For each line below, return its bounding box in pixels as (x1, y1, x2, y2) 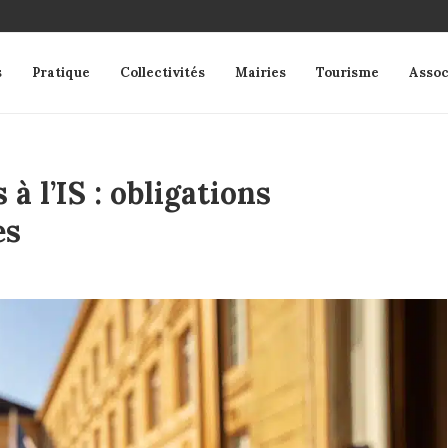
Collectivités (120, 64, 205, 81)
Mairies (235, 64, 286, 81)
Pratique (32, 64, 90, 81)
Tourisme (316, 64, 379, 81)
